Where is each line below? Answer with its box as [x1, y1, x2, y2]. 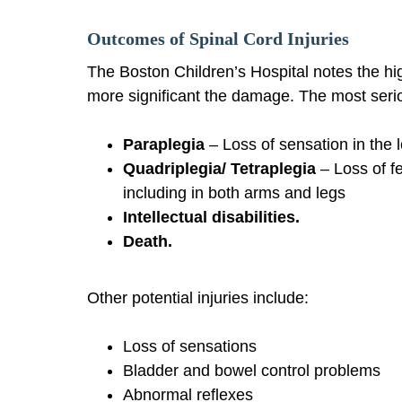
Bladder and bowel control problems [123, 361, 380, 380]
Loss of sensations [123, 336, 257, 355]
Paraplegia [123, 135, 205, 153]
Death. [123, 232, 172, 250]
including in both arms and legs [123, 183, 345, 202]
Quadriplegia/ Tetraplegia [123, 159, 316, 178]
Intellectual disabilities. [123, 207, 300, 226]
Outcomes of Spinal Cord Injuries [87, 28, 349, 48]
